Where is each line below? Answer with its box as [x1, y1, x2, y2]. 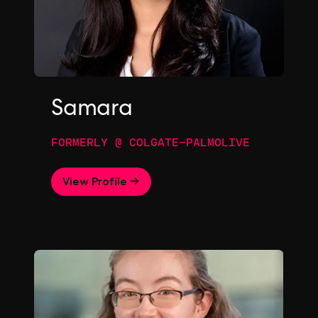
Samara [51, 99, 133, 122]
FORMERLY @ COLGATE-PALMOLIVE [51, 133, 250, 150]
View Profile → [62, 175, 140, 188]
